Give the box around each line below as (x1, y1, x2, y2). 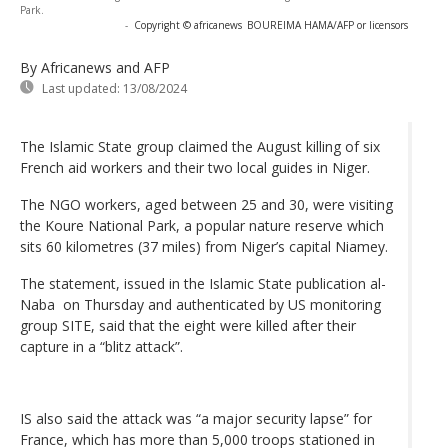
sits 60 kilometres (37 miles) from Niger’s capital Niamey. (20, 236, 388, 256)
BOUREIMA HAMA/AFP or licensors (247, 17, 408, 32)
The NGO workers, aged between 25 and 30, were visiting (20, 194, 393, 214)
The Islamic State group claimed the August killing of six (20, 136, 380, 156)
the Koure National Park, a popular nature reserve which (20, 215, 384, 235)
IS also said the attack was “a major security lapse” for (20, 408, 372, 428)
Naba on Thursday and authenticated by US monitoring (20, 294, 381, 314)
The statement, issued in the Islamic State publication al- (20, 273, 386, 293)
